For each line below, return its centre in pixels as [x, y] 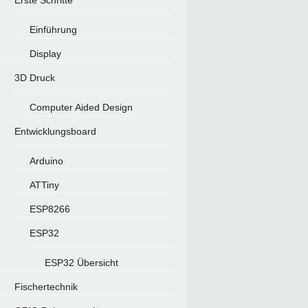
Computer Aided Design [81, 107]
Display [45, 54]
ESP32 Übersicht [81, 263]
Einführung [53, 30]
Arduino [46, 161]
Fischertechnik [46, 287]
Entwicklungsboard [55, 131]
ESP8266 [49, 209]
